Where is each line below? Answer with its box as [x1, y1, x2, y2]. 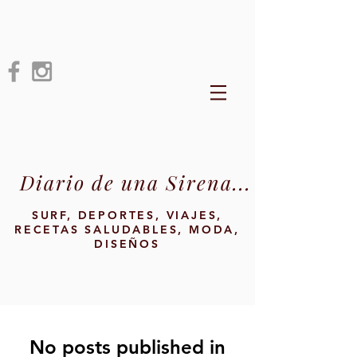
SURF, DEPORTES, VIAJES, [31, 208, 223, 222]
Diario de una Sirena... [20, 169, 252, 195]
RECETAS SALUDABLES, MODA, [14, 222, 240, 237]
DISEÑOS [94, 237, 160, 251]
